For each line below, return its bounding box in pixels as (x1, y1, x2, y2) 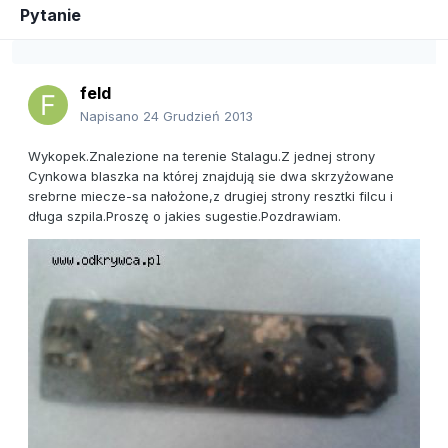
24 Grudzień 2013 (143, 108, 253, 125)
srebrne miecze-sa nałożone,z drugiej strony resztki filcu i (28, 188, 393, 205)
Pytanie (20, 5, 81, 26)
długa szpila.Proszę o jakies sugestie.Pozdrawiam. (28, 208, 341, 225)
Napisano (80, 108, 143, 125)
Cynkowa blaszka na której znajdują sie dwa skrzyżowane (28, 168, 394, 185)
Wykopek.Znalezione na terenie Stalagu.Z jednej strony (28, 148, 375, 165)
